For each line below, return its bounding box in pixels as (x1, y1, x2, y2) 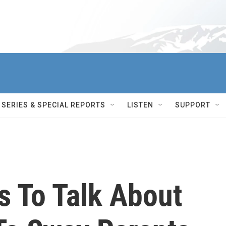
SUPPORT (175, 101, 210, 109)
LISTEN (127, 101, 153, 109)
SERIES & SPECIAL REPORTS (2, 101, 105, 109)
